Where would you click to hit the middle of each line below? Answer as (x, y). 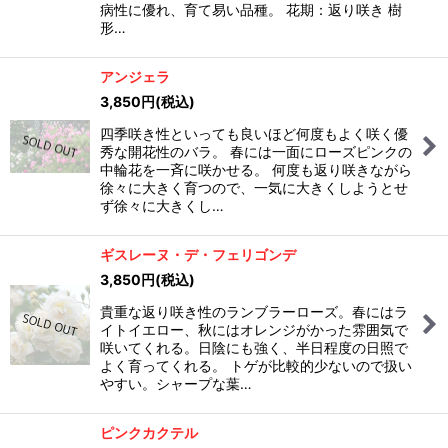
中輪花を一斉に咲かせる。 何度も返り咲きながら (256, 169)
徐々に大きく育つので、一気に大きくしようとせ (254, 187)
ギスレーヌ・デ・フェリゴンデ (198, 254)
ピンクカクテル (149, 432)
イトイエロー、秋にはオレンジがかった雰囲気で (254, 329)
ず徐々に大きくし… (162, 205)
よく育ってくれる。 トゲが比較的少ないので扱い (256, 365)
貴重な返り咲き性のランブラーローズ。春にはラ (254, 311)
